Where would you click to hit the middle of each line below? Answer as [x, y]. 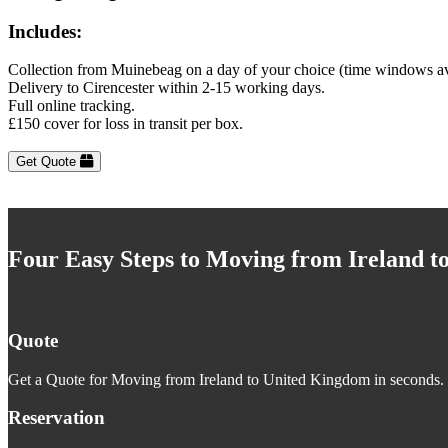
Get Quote [48, 162]
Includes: [45, 31]
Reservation [56, 418]
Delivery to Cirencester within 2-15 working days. [166, 88]
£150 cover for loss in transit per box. [125, 124]
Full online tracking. [71, 106]
